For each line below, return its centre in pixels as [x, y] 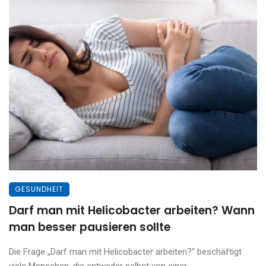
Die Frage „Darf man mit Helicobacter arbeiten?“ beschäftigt [125, 252]
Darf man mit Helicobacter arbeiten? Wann [132, 210]
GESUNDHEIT [39, 189]
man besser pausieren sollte [90, 227]
